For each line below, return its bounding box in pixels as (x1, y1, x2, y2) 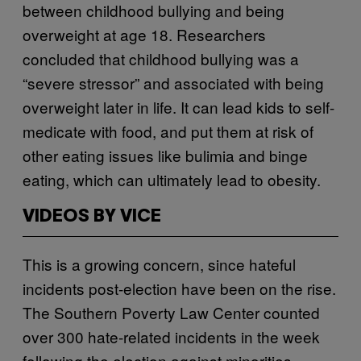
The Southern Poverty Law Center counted (23, 301, 320, 323)
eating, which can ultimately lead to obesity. (23, 168, 321, 190)
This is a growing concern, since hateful (23, 252, 296, 275)
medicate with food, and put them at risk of (23, 119, 313, 142)
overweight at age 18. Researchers (23, 23, 266, 45)
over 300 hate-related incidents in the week (23, 325, 320, 347)
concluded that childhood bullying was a (23, 47, 299, 69)
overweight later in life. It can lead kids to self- (23, 95, 334, 118)
